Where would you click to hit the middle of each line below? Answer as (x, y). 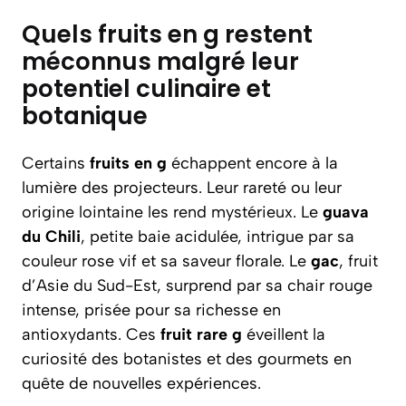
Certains (56, 163)
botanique (85, 116)
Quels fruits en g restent (167, 34)
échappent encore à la (252, 163)
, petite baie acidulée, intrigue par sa (217, 237)
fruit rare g (201, 334)
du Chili (51, 237)
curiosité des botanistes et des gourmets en (187, 359)
